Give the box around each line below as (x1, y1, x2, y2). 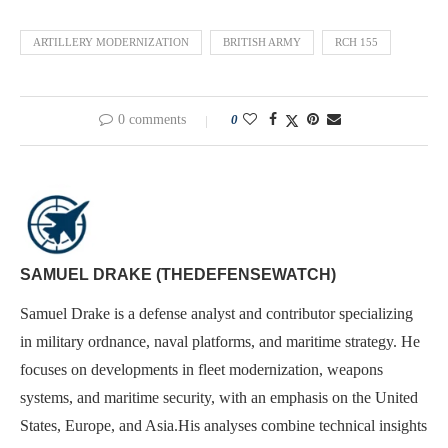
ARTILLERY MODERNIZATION (33, 35, 189, 48)
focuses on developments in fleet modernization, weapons (20, 360, 383, 378)
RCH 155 (335, 35, 378, 48)
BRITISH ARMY (223, 35, 301, 48)
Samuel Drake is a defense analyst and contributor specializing (20, 304, 413, 322)
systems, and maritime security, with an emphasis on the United (20, 388, 418, 406)
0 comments (118, 111, 186, 127)
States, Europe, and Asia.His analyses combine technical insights (20, 416, 427, 434)
